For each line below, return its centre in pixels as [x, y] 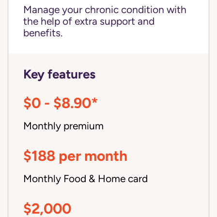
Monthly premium [63, 126]
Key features [59, 74]
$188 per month [75, 156]
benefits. [43, 33]
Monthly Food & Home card [85, 179]
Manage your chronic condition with [105, 10]
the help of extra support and [89, 21]
